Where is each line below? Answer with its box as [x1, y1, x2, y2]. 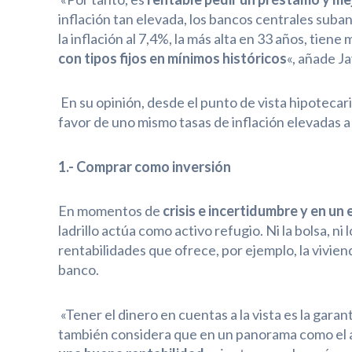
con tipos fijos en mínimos [57, 49, 220, 67]
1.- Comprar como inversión [57, 157, 231, 175]
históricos [222, 49, 287, 67]
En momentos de [57, 202, 160, 220]
